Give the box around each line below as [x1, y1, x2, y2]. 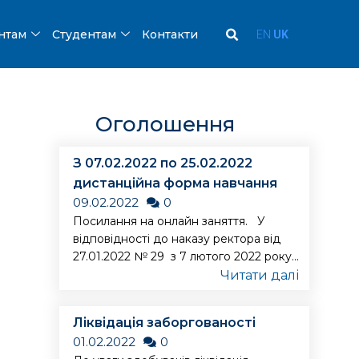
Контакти [142, 26, 199, 42]
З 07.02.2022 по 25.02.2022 [73, 155, 253, 171]
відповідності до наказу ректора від [73, 232, 281, 246]
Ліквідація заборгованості [73, 315, 256, 330]
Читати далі [220, 268, 299, 283]
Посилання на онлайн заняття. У [73, 214, 266, 228]
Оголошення [95, 111, 236, 137]
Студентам [52, 26, 117, 42]
